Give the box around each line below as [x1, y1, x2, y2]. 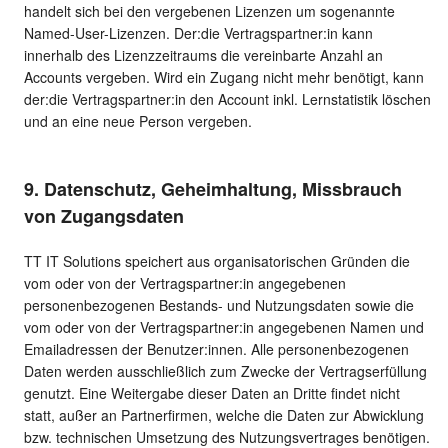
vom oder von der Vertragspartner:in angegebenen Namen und [24, 317, 424, 338]
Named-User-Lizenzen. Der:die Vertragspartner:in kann [24, 23, 373, 44]
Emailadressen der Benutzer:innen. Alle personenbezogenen [24, 339, 409, 360]
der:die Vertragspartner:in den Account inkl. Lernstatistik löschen [24, 89, 431, 110]
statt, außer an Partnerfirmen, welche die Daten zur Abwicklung [24, 405, 424, 426]
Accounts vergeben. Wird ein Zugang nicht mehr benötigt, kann [24, 67, 424, 88]
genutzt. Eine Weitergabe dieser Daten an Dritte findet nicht [24, 383, 400, 404]
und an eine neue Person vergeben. [24, 111, 252, 132]
